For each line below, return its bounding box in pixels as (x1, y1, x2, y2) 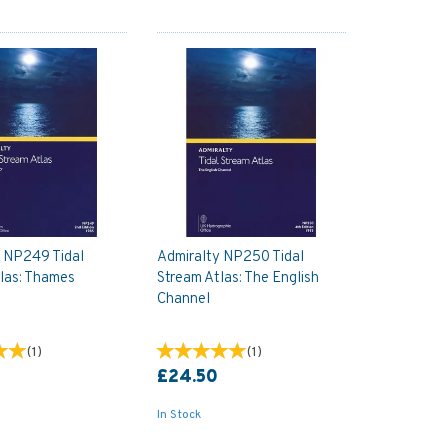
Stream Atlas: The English (156, 269, 319, 289)
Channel (156, 290, 210, 310)
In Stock (156, 407, 201, 424)
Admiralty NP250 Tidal (156, 248, 304, 268)
